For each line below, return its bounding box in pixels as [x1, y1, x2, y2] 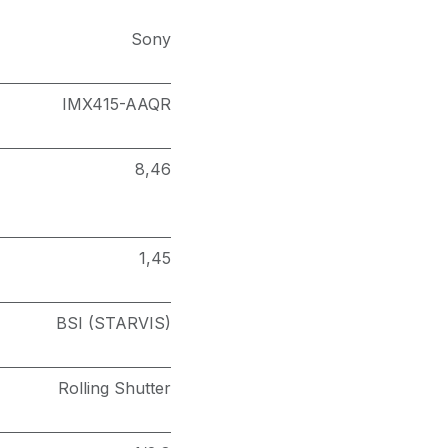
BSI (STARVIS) [55, 313, 171, 333]
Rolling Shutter [57, 378, 171, 398]
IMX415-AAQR [61, 94, 171, 114]
